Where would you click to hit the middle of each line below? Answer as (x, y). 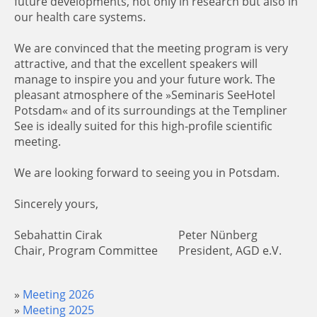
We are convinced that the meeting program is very (151, 48)
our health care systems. (80, 17)
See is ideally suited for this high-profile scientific (143, 126)
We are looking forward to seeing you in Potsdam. (147, 173)
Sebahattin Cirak (58, 235)
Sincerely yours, (56, 204)
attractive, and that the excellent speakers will (136, 64)
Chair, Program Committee (86, 250)
